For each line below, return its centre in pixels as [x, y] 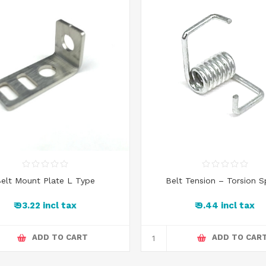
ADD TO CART [60, 237]
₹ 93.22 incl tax [45, 206]
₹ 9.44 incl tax [225, 206]
